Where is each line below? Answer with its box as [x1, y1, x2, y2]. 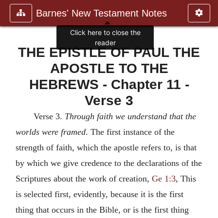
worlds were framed [16, 127, 86, 137]
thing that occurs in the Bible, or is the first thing [16, 204, 189, 215]
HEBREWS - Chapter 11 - [29, 76, 189, 92]
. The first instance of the [86, 127, 175, 137]
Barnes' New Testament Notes [36, 8, 167, 18]
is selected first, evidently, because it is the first [16, 189, 183, 199]
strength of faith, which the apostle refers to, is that [16, 142, 197, 152]
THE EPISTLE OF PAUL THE [18, 44, 200, 60]
